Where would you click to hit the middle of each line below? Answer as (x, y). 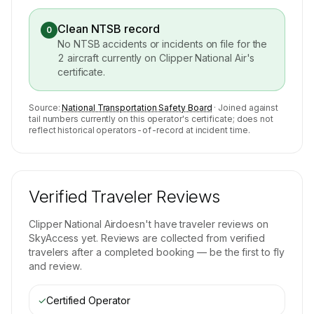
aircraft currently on (113, 58)
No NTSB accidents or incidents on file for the (163, 44)
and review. (56, 266)
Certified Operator (88, 300)
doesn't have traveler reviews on (192, 224)
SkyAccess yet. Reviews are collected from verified (147, 238)
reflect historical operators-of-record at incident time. (139, 130)
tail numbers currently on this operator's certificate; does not (151, 119)
